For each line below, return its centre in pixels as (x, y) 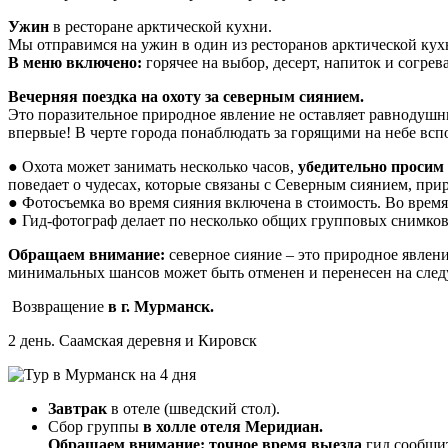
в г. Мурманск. (161, 306)
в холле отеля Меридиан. (235, 426)
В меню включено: (75, 62)
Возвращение (58, 306)
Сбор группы (95, 426)
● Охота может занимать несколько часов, (153, 166)
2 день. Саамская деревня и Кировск (132, 340)
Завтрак (79, 408)
